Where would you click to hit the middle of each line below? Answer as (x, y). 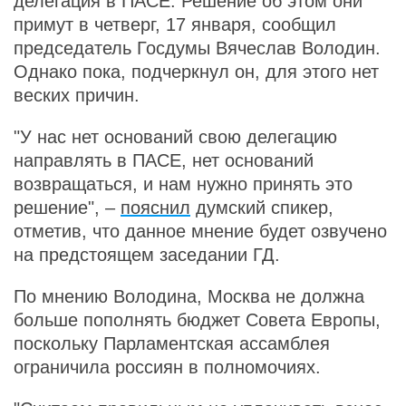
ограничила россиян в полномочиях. (167, 367)
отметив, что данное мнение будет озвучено (200, 231)
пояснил (155, 208)
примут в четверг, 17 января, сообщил (175, 24)
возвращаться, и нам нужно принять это (183, 184)
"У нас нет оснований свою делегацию (175, 137)
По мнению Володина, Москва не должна (189, 296)
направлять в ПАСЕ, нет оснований (164, 160)
